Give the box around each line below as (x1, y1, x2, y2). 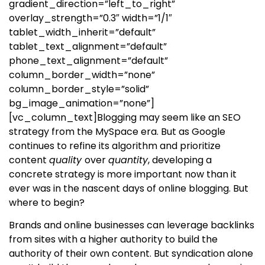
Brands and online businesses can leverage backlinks (9, 218, 254, 232)
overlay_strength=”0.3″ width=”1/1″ (9, 11, 172, 25)
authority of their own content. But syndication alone (9, 247, 253, 261)
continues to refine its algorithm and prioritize (9, 139, 221, 153)
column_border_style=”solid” (9, 82, 149, 96)
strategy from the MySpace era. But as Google (9, 125, 225, 139)
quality (49, 153, 85, 167)
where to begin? (9, 196, 87, 210)
